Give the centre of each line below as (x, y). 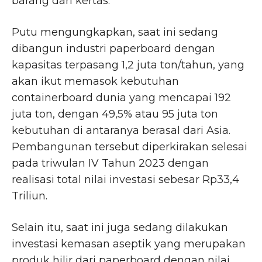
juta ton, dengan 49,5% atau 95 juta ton (115, 114)
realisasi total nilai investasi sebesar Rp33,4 (125, 179)
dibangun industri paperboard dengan (113, 48)
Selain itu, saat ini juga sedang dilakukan (120, 227)
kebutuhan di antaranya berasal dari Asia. (121, 130)
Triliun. (30, 196)
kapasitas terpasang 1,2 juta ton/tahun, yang (128, 65)
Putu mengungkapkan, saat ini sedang (115, 32)
